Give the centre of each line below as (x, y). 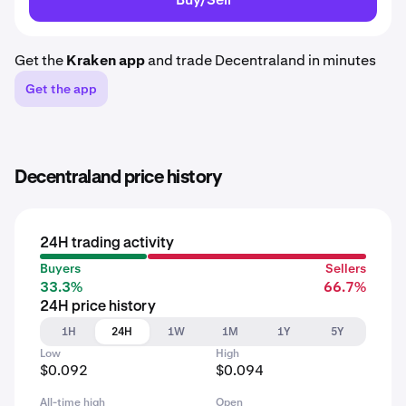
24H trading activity (107, 244)
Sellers (346, 268)
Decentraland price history (118, 178)
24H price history (98, 307)
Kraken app (106, 60)
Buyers (60, 268)
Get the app (61, 89)
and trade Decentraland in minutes (261, 60)
